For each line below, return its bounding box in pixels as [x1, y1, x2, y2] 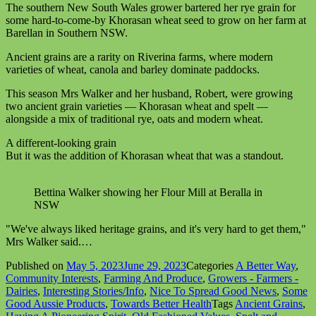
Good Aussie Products [6, 298, 105, 310]
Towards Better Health [111, 298, 212, 310]
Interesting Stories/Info [43, 285, 144, 298]
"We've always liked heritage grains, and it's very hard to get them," [6, 223, 306, 236]
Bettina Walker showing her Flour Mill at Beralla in [34, 186, 262, 199]
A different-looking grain [6, 137, 116, 150]
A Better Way [236, 260, 296, 272]
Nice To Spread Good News [150, 285, 276, 298]
